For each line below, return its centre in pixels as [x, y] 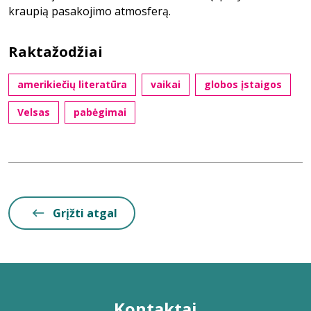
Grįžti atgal [85, 213]
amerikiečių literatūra [72, 84]
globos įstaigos [243, 84]
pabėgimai [100, 112]
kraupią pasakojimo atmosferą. [90, 11]
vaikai [166, 84]
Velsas [34, 112]
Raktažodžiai [56, 52]
